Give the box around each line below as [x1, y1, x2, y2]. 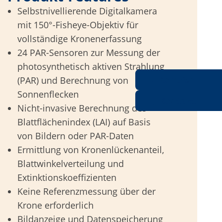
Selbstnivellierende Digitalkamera [17, 5, 158, 17]
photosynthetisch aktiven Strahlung [17, 60, 165, 72]
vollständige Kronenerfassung [17, 33, 142, 45]
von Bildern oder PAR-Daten [17, 130, 134, 142]
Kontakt [160, 95, 196, 107]
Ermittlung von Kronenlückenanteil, [17, 144, 165, 156]
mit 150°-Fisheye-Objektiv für [17, 19, 139, 31]
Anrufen [159, 74, 196, 86]
